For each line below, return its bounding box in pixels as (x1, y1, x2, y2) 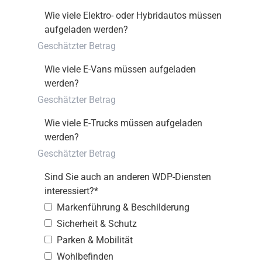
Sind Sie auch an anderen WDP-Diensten (44, 171, 211, 182)
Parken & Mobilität (57, 235, 133, 246)
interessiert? (44, 185, 94, 196)
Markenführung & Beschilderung (57, 202, 189, 213)
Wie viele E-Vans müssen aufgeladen (44, 64, 196, 75)
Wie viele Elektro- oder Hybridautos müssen (44, 10, 222, 21)
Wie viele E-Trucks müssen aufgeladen (44, 118, 202, 129)
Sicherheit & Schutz (57, 218, 137, 229)
